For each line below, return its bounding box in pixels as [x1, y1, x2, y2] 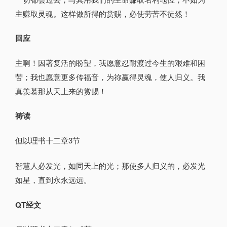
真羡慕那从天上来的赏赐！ [15, 85, 106, 96]
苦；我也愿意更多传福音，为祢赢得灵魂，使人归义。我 [15, 71, 205, 82]
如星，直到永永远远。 [15, 174, 91, 185]
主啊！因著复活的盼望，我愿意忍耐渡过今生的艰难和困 [15, 57, 205, 68]
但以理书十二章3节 [15, 134, 80, 145]
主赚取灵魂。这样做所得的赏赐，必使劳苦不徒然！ [15, 8, 190, 19]
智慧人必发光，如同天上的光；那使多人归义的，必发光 [15, 160, 205, 171]
